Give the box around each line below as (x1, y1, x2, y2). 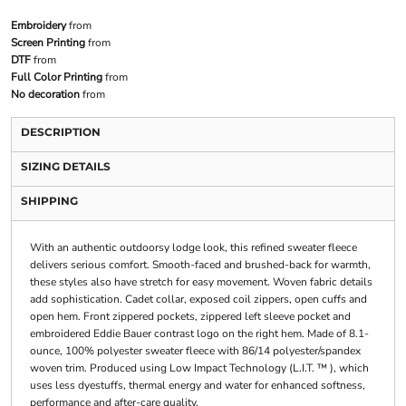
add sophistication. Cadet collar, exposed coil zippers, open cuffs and (29, 292, 367, 307)
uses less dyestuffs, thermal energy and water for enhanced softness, (29, 378, 365, 393)
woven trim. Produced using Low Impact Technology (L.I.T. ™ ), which (29, 361, 369, 376)
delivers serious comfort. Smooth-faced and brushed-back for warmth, (29, 257, 371, 273)
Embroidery (10, 18, 66, 34)
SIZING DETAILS (20, 159, 111, 174)
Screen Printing (10, 35, 85, 51)
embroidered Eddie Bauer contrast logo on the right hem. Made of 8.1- (29, 326, 369, 342)
